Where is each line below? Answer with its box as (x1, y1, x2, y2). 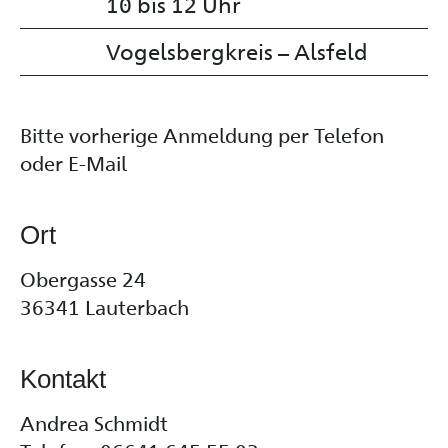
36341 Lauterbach (20, 293, 189, 320)
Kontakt (20, 364, 106, 394)
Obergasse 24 (20, 265, 146, 292)
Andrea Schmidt (20, 409, 168, 436)
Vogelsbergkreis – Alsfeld (106, 36, 368, 65)
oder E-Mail (20, 149, 127, 176)
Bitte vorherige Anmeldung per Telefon (20, 121, 384, 148)
